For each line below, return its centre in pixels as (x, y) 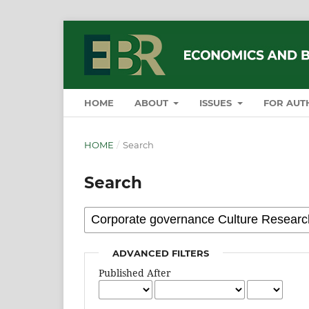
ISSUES (217, 102)
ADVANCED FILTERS (161, 253)
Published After (135, 272)
